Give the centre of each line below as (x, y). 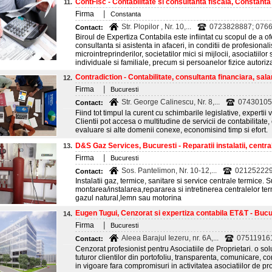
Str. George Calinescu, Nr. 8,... (171, 102)
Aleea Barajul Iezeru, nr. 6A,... (170, 238)
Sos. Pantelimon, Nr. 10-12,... (169, 171)
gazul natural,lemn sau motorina (129, 198)
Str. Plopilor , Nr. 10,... (156, 27)
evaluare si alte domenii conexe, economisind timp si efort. (172, 130)
